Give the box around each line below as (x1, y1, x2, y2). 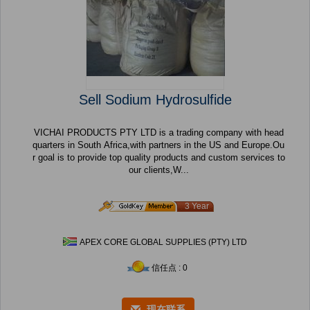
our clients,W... (128, 165, 189, 176)
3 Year (185, 201, 209, 212)
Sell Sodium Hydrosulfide (78, 92, 232, 108)
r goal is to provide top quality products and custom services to (32, 152, 285, 163)
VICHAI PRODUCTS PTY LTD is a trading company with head (33, 127, 120, 138)
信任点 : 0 (152, 263, 188, 273)
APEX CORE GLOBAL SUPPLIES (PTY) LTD (80, 237, 247, 248)
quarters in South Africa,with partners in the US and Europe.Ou (33, 140, 284, 151)
